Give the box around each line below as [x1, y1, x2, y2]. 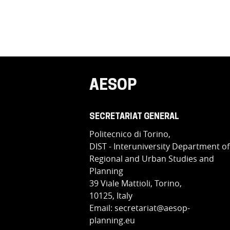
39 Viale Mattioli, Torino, [89, 178, 182, 189]
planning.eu [89, 215, 136, 226]
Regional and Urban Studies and [89, 153, 215, 165]
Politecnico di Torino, [89, 128, 171, 140]
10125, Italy [89, 190, 133, 202]
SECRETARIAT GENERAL [89, 113, 180, 122]
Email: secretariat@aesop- [89, 202, 190, 214]
